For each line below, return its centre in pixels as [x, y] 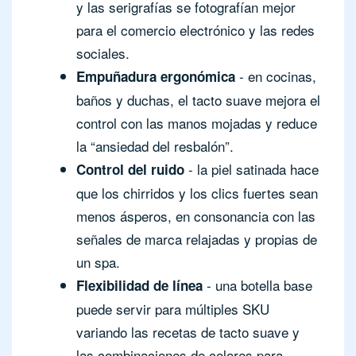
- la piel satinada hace [252, 168]
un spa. [98, 261]
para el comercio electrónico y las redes [195, 29]
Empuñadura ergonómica [156, 76]
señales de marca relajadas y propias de [197, 238]
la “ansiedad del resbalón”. [155, 145]
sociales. [103, 52]
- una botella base [257, 284]
